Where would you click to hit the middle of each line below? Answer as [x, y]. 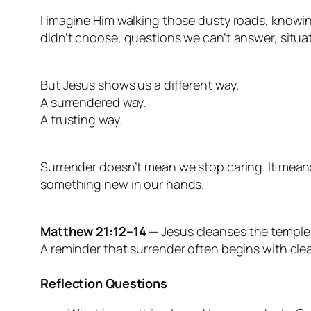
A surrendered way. [93, 102]
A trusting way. [81, 119]
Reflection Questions [104, 283]
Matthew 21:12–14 [93, 231]
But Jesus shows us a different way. [140, 84]
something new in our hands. [123, 184]
